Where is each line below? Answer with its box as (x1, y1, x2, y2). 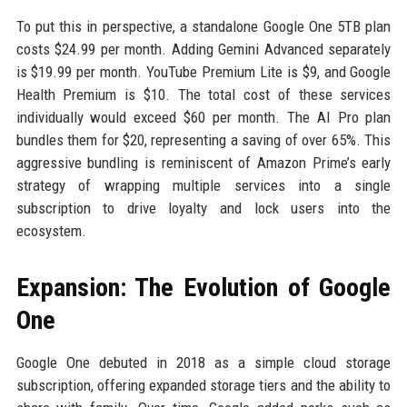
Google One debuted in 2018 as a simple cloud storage (15, 353, 392, 372)
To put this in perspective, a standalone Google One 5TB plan (15, 17, 392, 36)
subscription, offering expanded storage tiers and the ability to (15, 376, 392, 395)
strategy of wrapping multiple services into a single (15, 176, 392, 195)
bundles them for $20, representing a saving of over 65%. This (15, 131, 392, 150)
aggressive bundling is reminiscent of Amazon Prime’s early (15, 154, 392, 173)
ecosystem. (15, 222, 86, 241)
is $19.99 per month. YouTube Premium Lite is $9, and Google (15, 63, 392, 82)
